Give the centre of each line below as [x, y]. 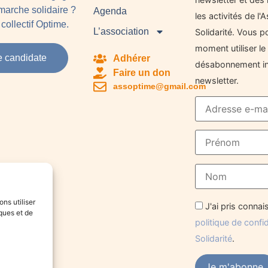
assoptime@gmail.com [159, 86]
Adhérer [131, 58]
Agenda [110, 11]
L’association [121, 31]
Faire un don [141, 72]
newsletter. [217, 80]
